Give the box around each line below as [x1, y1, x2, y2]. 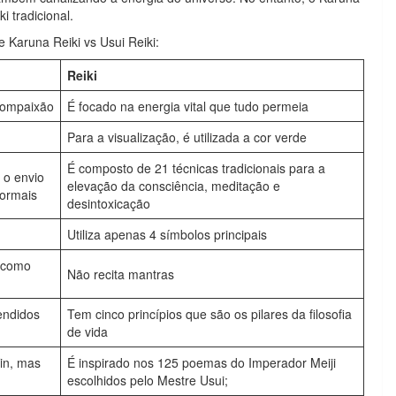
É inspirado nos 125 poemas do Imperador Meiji [67, 354, 336, 371]
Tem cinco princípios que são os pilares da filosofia [67, 305, 352, 323]
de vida [67, 323, 108, 340]
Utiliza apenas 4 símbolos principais [67, 225, 267, 243]
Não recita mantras [67, 265, 174, 283]
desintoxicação [67, 194, 150, 212]
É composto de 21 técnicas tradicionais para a [67, 159, 325, 177]
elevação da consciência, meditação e [67, 177, 280, 194]
